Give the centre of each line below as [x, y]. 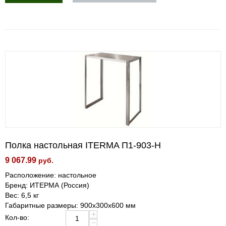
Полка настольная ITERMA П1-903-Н [83, 145]
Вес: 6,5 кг [22, 195]
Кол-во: [17, 217]
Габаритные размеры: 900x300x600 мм [70, 205]
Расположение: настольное [51, 175]
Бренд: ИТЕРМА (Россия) [47, 185]
